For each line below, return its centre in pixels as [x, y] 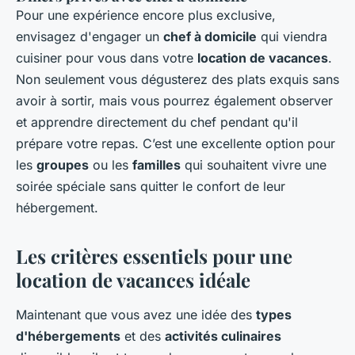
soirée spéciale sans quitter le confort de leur [151, 187]
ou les [111, 165]
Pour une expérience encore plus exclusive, [146, 15]
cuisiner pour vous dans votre [107, 58]
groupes [63, 165]
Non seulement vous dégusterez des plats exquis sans [177, 80]
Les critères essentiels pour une [154, 256]
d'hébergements [68, 336]
